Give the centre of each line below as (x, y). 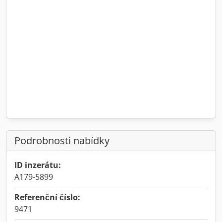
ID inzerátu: (38, 165)
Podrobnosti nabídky (62, 140)
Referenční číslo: (47, 197)
